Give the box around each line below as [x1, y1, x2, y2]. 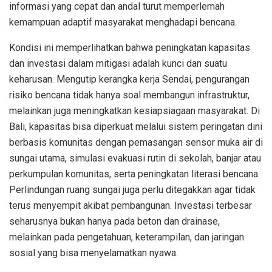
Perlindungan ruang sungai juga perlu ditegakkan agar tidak [9, 183, 256, 195]
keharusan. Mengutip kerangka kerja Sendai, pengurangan [9, 73, 250, 85]
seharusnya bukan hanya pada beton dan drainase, [9, 215, 220, 227]
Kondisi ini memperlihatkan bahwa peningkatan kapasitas [9, 41, 250, 53]
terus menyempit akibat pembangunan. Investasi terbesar [9, 199, 252, 211]
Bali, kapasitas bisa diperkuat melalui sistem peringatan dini [9, 120, 262, 132]
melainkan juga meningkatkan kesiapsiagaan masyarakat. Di [9, 104, 260, 117]
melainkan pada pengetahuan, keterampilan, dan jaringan [9, 231, 244, 243]
